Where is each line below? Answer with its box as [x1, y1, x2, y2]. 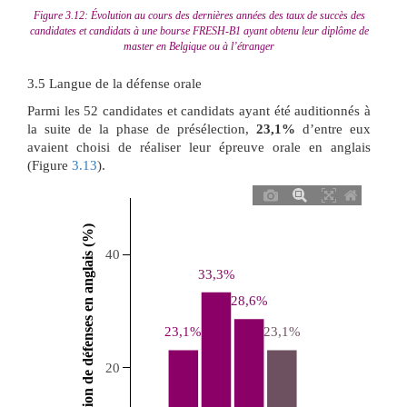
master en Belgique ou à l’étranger [124, 40, 274, 54]
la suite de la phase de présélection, [27, 122, 256, 137]
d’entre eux [295, 122, 371, 137]
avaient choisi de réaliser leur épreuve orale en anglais [27, 140, 371, 155]
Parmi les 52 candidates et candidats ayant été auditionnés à [27, 104, 371, 119]
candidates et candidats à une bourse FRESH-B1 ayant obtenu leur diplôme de [29, 25, 369, 38]
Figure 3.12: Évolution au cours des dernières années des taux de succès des [33, 9, 365, 23]
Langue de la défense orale [45, 76, 202, 92]
